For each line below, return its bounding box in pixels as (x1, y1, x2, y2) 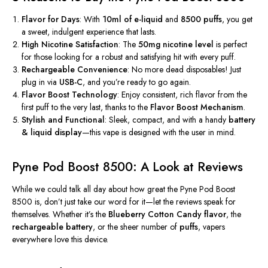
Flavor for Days (22, 13, 80, 25)
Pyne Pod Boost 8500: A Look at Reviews (12, 157, 243, 176)
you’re (103, 75, 125, 88)
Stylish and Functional (22, 113, 105, 126)
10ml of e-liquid (102, 13, 163, 25)
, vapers (198, 220, 225, 233)
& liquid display (22, 126, 83, 138)
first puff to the (22, 100, 74, 113)
